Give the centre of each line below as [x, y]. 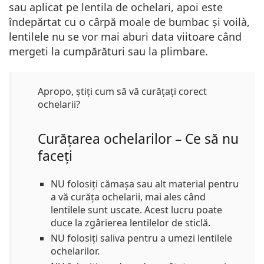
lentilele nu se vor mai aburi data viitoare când [125, 37]
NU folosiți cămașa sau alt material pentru [145, 184]
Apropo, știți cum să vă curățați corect [122, 91]
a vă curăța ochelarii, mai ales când [128, 197]
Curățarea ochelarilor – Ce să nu [138, 139]
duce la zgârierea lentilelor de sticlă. [131, 223]
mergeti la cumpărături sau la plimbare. [108, 51]
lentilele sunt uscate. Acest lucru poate [136, 210]
